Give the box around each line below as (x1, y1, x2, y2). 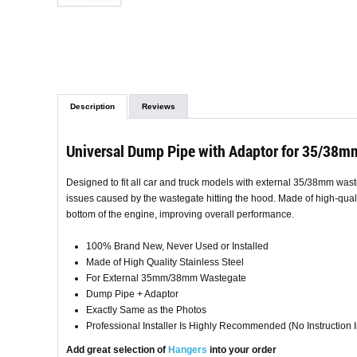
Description (70, 102, 115, 112)
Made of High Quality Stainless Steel (86, 257, 244, 269)
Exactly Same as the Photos (86, 304, 206, 316)
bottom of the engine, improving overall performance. (66, 209, 294, 221)
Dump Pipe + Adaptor (86, 288, 178, 300)
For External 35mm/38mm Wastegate (86, 273, 246, 284)
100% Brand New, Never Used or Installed (86, 241, 269, 253)
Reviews (142, 102, 175, 112)
